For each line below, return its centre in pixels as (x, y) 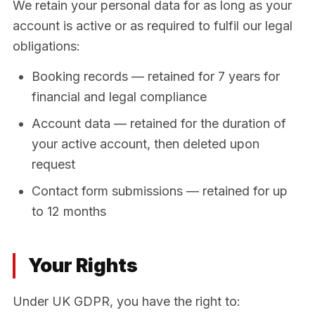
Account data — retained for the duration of (159, 123)
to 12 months (69, 211)
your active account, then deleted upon (146, 143)
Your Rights (83, 265)
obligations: (46, 46)
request (53, 164)
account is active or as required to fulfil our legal (153, 26)
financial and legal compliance (119, 96)
